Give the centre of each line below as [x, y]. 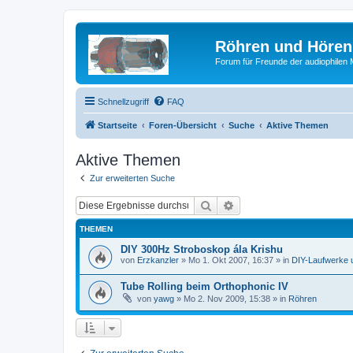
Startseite [117, 125]
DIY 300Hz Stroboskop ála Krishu [202, 249]
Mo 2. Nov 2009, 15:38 [227, 298]
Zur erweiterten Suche [132, 178]
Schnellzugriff [123, 101]
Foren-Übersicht [183, 125]
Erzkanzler [158, 260]
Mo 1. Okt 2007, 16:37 [231, 260]
